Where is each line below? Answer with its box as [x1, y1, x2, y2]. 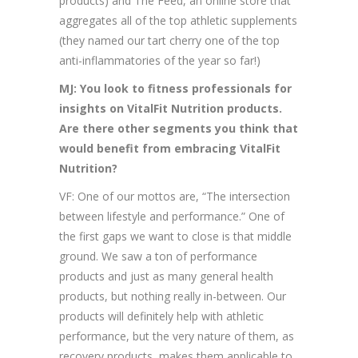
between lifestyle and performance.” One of [59, 209, 284, 225]
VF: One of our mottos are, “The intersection [59, 189, 290, 205]
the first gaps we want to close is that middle [59, 229, 292, 245]
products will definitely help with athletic [59, 308, 264, 324]
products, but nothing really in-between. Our [59, 288, 286, 304]
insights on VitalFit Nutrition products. [59, 101, 282, 117]
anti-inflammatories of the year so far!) [59, 53, 261, 69]
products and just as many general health [59, 268, 273, 284]
